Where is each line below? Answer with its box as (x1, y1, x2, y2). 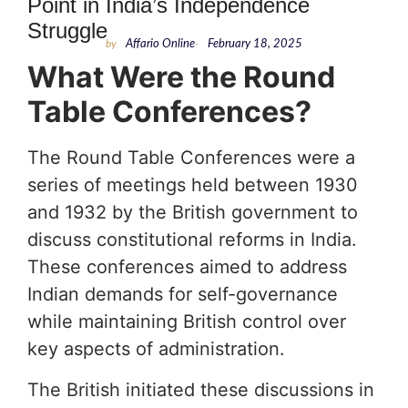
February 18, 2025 (208, 38, 302, 51)
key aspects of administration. (27, 338, 285, 361)
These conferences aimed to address (27, 256, 347, 279)
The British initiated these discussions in (27, 378, 374, 401)
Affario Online (126, 38, 195, 51)
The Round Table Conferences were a (27, 147, 355, 169)
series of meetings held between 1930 (27, 174, 358, 197)
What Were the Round (27, 59, 335, 96)
